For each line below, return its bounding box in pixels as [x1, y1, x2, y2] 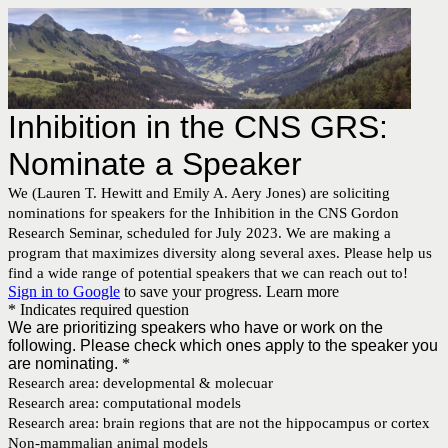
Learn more [266, 282, 339, 300]
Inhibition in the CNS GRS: [8, 108, 388, 145]
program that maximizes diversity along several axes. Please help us [8, 244, 432, 261]
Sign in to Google [8, 282, 120, 300]
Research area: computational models [8, 394, 241, 411]
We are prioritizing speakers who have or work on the [8, 318, 383, 336]
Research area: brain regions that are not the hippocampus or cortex [8, 414, 430, 431]
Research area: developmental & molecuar [8, 374, 273, 391]
